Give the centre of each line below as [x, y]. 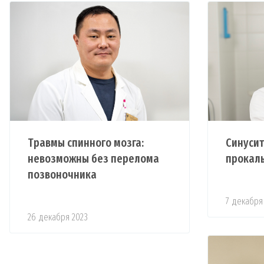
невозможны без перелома [93, 158]
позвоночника [62, 174]
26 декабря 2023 [58, 217]
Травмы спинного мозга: [86, 142]
